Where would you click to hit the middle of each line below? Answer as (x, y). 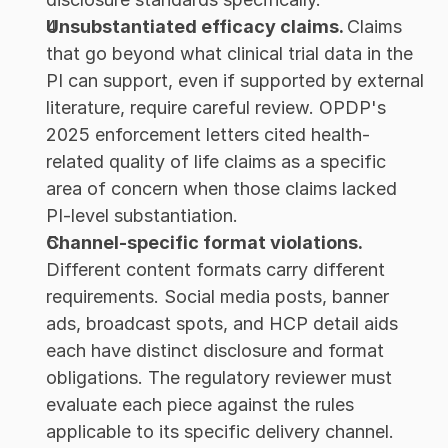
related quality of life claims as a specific (216, 162)
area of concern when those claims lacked (221, 189)
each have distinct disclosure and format (215, 351)
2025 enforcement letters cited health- (208, 135)
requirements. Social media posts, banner (217, 297)
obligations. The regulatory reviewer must (219, 378)
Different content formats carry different (215, 270)
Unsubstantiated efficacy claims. (196, 27)
